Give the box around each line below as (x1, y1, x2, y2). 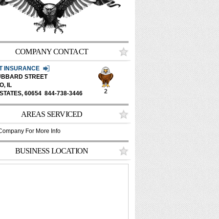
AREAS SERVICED (21, 110, 83, 118)
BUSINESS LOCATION (15, 147, 88, 155)
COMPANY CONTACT (15, 47, 88, 56)
